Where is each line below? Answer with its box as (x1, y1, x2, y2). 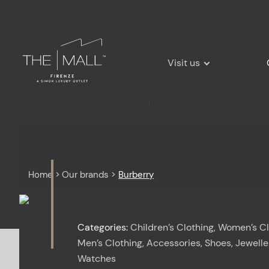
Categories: (77, 221, 128, 234)
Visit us (167, 56, 200, 69)
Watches (77, 252, 116, 265)
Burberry (118, 168, 154, 181)
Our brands (62, 168, 109, 181)
